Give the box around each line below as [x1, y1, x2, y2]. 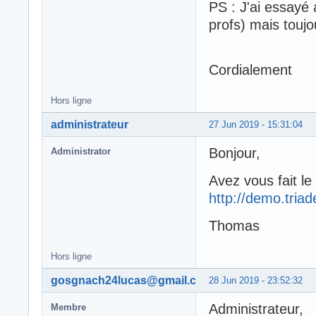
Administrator [51, 145, 111, 157]
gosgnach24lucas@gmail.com [51, 274, 213, 286]
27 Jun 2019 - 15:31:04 [209, 119, 303, 130]
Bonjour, [209, 145, 260, 161]
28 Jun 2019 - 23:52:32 [209, 274, 303, 286]
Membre [51, 301, 86, 312]
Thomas [209, 217, 260, 233]
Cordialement [209, 61, 292, 78]
